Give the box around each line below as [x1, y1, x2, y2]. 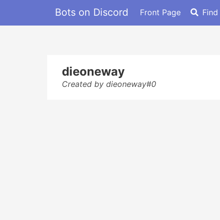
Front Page [140, 7, 181, 17]
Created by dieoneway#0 [62, 79, 156, 89]
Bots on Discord [55, 6, 128, 18]
